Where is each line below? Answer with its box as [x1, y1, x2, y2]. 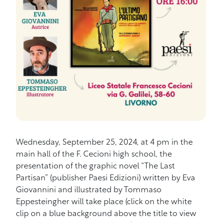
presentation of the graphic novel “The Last [16, 163, 175, 170]
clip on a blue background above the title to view [16, 210, 196, 218]
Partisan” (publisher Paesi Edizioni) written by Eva [16, 174, 195, 182]
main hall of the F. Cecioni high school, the [16, 151, 172, 159]
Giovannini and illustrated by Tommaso [16, 186, 162, 194]
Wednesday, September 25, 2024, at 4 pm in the [16, 139, 193, 147]
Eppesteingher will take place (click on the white [16, 198, 192, 206]
